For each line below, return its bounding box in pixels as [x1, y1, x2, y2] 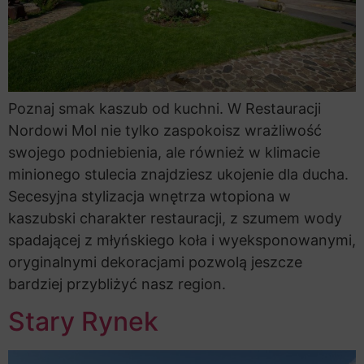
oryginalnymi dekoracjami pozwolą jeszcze [8, 253, 302, 271]
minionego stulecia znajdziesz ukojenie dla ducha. [8, 166, 349, 184]
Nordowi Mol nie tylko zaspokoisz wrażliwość [8, 122, 322, 140]
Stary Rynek [8, 305, 158, 338]
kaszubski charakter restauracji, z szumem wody [8, 210, 342, 227]
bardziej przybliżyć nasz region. [8, 275, 226, 293]
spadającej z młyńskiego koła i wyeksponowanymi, [8, 232, 356, 249]
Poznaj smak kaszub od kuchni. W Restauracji [8, 100, 321, 118]
